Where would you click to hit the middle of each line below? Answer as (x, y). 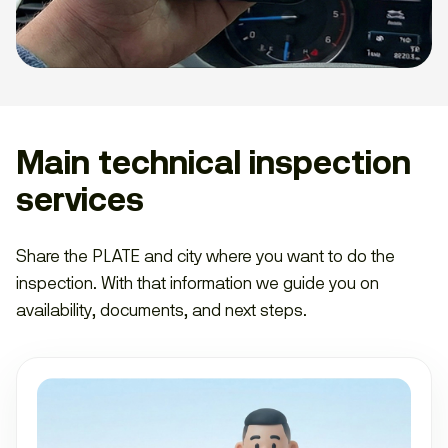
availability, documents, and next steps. (161, 309)
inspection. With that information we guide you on (197, 282)
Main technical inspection (213, 162)
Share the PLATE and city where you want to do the (205, 255)
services (80, 199)
